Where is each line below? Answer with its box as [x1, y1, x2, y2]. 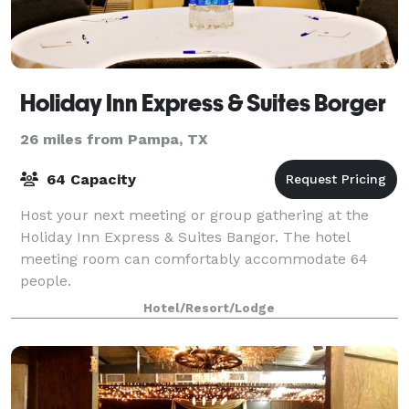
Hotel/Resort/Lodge [143, 300, 275, 315]
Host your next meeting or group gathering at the [20, 205, 369, 224]
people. [20, 271, 71, 289]
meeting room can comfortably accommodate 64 [20, 249, 368, 267]
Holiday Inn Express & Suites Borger [20, 89, 386, 117]
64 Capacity [42, 170, 136, 188]
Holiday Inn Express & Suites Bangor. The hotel [20, 227, 350, 246]
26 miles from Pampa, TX [20, 130, 208, 148]
